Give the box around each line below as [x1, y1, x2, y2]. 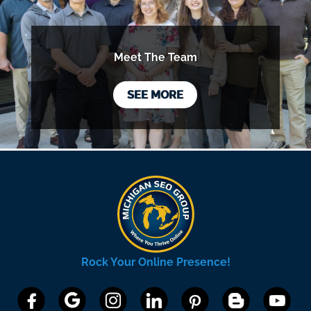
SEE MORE [127, 88, 184, 102]
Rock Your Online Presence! [81, 255, 230, 269]
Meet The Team [113, 50, 197, 64]
